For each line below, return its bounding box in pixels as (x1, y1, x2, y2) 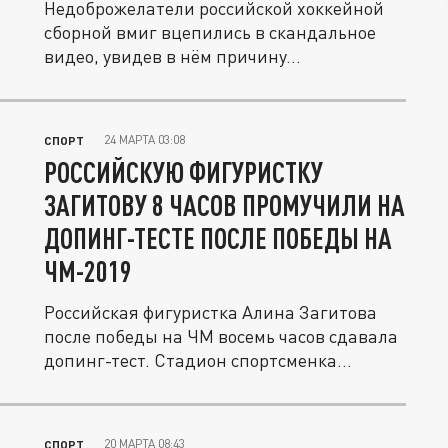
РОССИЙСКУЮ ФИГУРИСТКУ (44, 155, 323, 189)
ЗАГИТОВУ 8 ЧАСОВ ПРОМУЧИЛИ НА (44, 188, 405, 222)
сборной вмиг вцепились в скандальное (44, 21, 376, 43)
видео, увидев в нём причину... (44, 45, 301, 67)
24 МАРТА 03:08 (104, 132, 185, 147)
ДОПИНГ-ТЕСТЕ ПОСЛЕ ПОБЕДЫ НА (44, 221, 392, 255)
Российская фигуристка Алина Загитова (44, 301, 377, 323)
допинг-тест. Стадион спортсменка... (44, 349, 352, 371)
